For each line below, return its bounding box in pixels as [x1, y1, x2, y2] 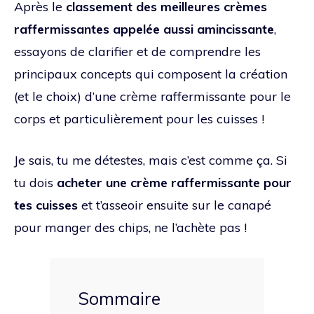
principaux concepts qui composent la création [14, 65, 287, 82]
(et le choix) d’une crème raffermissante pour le [14, 88, 291, 104]
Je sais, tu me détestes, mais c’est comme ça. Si [14, 151, 287, 168]
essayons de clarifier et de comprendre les [14, 43, 261, 60]
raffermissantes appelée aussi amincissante [14, 20, 274, 37]
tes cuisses [14, 196, 78, 213]
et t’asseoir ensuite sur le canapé [78, 196, 271, 213]
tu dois [14, 174, 57, 191]
